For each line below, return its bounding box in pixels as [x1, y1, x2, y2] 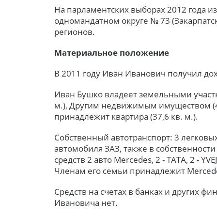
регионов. [54, 26, 95, 37]
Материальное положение [54, 46, 169, 58]
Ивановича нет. [54, 197, 118, 208]
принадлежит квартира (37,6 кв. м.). [54, 110, 198, 122]
